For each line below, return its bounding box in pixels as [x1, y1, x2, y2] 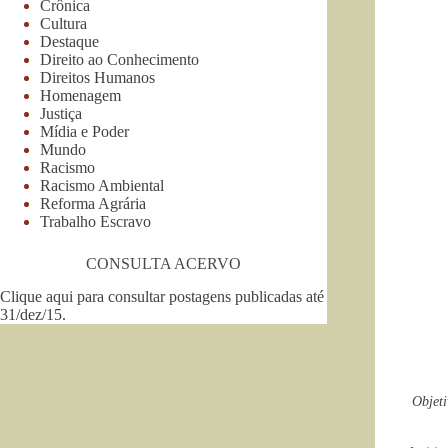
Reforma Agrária [40, 194, 146, 212]
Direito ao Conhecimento [40, 50, 199, 68]
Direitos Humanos [40, 68, 155, 86]
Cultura [40, 14, 87, 32]
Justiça [40, 104, 82, 122]
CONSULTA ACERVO [85, 254, 241, 272]
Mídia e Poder [40, 122, 129, 140]
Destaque [40, 32, 99, 50]
